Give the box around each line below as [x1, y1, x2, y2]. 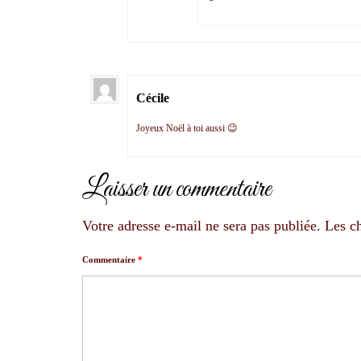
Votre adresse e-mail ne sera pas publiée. [82, 218, 321, 234]
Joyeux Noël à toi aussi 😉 [136, 122, 238, 135]
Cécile [136, 91, 169, 106]
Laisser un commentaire [82, 172, 271, 208]
